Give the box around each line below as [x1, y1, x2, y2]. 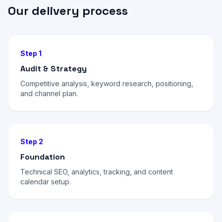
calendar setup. [20, 177, 71, 186]
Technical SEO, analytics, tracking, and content [20, 167, 173, 176]
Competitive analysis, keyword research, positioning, [20, 79, 193, 88]
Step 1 [20, 49, 42, 57]
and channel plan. [20, 89, 78, 98]
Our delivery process [8, 3, 128, 18]
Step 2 [20, 137, 43, 146]
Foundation [20, 152, 65, 162]
